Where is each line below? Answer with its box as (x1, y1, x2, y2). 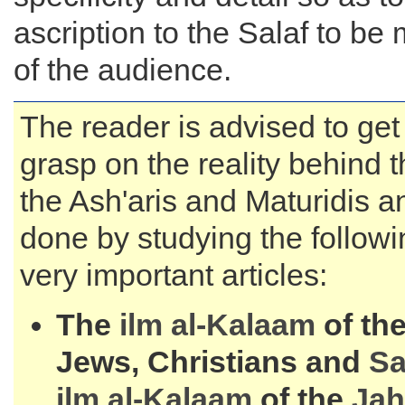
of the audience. (14, 52, 231, 87)
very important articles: (20, 258, 327, 292)
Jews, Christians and (56, 344, 369, 379)
